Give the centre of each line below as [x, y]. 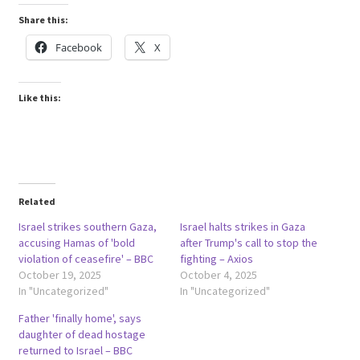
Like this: [39, 97]
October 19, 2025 [59, 274]
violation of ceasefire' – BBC [86, 258]
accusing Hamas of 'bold [76, 242]
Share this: [43, 19]
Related [37, 201]
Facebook [78, 47]
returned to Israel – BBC [75, 350]
